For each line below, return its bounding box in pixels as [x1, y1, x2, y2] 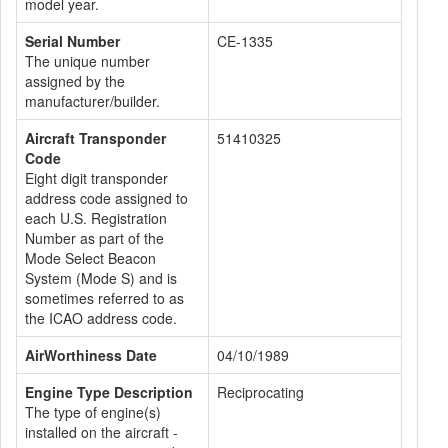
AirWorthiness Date [25, 345, 157, 365]
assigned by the [25, 71, 125, 91]
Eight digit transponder [25, 168, 168, 188]
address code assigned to [25, 188, 188, 208]
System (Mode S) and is [25, 268, 177, 288]
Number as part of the [25, 228, 164, 248]
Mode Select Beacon [25, 248, 156, 268]
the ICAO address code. [25, 308, 177, 328]
